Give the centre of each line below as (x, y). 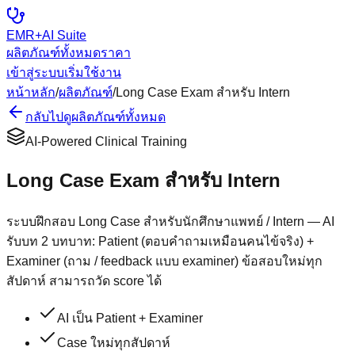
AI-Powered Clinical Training (106, 141)
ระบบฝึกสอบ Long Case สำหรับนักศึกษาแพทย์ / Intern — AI (170, 221)
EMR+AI (32, 35)
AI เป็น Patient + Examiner (130, 318)
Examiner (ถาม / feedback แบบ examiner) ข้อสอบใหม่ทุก (164, 261)
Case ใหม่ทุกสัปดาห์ (114, 342)
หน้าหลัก (31, 92)
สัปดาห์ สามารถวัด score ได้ (84, 281)
